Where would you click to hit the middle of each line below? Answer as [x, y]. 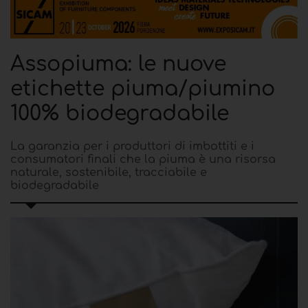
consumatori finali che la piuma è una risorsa [143, 160]
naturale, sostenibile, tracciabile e [109, 173]
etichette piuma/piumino [143, 89]
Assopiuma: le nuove [118, 65]
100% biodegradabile [120, 114]
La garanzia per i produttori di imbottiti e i [132, 147]
